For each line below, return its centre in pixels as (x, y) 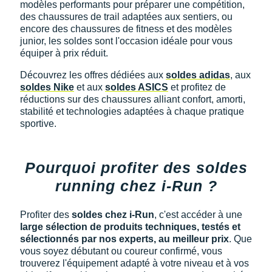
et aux (90, 87)
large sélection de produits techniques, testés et (130, 226)
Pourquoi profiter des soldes (136, 167)
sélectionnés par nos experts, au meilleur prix (124, 239)
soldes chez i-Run (113, 214)
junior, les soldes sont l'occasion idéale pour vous (126, 41)
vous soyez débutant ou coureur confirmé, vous (121, 251)
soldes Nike (47, 87)
